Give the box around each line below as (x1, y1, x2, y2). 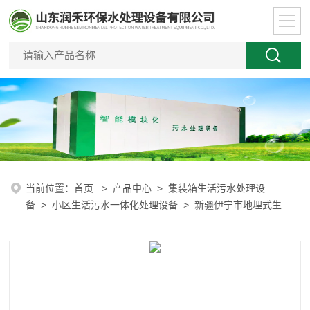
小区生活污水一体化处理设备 (52, 199, 179, 210)
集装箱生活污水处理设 (168, 183, 266, 194)
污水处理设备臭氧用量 (26, 216, 123, 227)
